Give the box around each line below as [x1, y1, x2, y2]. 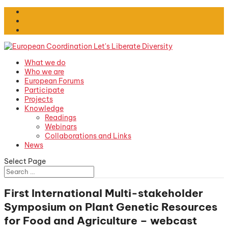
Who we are [24, 67, 64, 76]
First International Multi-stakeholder [4, 186, 203, 201]
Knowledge [24, 104, 64, 113]
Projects [24, 95, 53, 104]
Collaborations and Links [45, 131, 131, 140]
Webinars [45, 122, 77, 131]
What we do [24, 58, 66, 67]
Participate [24, 85, 64, 95]
